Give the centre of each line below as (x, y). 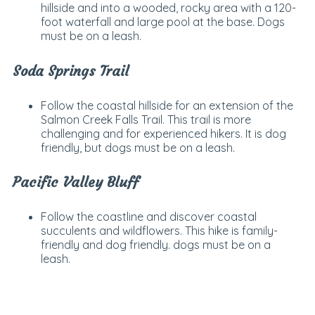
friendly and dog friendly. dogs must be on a (155, 244)
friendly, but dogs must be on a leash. (137, 147)
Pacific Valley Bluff (75, 182)
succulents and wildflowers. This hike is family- (159, 230)
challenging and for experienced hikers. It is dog (163, 133)
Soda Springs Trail (70, 70)
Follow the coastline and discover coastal (148, 216)
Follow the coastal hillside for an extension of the (167, 105)
